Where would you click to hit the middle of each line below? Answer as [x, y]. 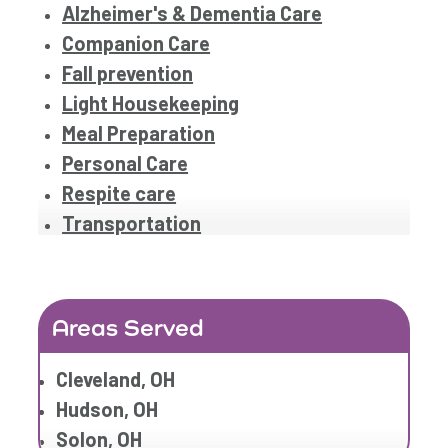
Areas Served [128, 327]
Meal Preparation [139, 133]
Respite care [119, 193]
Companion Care [136, 43]
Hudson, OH [107, 409]
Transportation [132, 223]
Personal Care [125, 163]
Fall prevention [128, 73]
